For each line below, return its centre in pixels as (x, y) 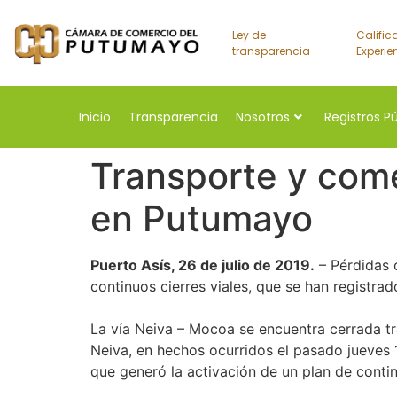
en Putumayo (202, 219)
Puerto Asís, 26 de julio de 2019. (202, 265)
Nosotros (263, 117)
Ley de (249, 35)
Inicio (95, 117)
